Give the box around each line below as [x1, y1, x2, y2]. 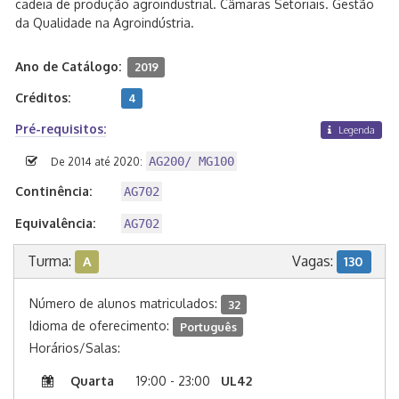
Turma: [28, 252, 75, 271]
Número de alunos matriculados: [29, 296, 221, 312]
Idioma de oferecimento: [29, 318, 173, 334]
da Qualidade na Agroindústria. [15, 15, 194, 30]
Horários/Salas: [29, 340, 120, 356]
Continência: [15, 183, 92, 199]
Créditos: [15, 90, 70, 105]
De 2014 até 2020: [51, 155, 142, 169]
